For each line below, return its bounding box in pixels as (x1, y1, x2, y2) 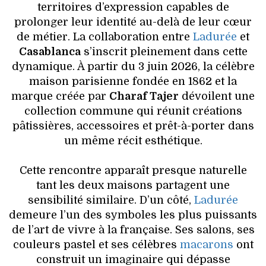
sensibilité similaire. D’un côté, (28, 194, 194, 206)
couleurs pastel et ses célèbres (12, 238, 180, 251)
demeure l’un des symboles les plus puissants (9, 208, 257, 221)
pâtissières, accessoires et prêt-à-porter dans (12, 119, 254, 132)
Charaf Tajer (109, 90, 179, 102)
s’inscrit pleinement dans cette (80, 45, 248, 58)
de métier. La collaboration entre (17, 30, 193, 43)
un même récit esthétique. (64, 134, 202, 147)
